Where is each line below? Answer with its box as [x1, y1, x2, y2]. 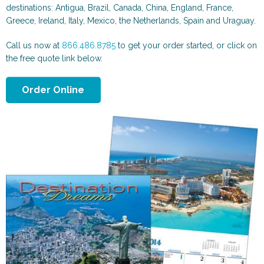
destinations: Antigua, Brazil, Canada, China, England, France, [6, 2, 233, 12]
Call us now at [6, 40, 62, 50]
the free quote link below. [6, 53, 103, 63]
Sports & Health [164, 136, 226, 146]
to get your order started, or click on [115, 40, 257, 50]
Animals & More [39, 136, 98, 146]
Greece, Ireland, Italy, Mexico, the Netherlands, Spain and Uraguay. [6, 15, 256, 25]
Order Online [22, 84, 85, 95]
